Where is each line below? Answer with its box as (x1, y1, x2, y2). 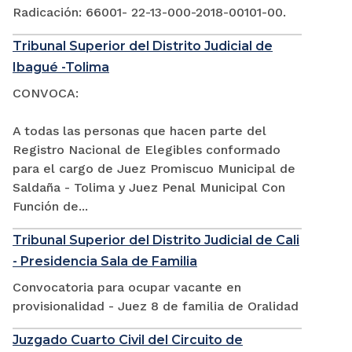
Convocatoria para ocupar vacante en (13, 280, 241, 295)
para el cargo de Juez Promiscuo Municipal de (13, 161, 295, 177)
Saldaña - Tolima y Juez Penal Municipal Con (13, 180, 285, 196)
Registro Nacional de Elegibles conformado (13, 142, 280, 158)
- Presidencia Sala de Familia (13, 254, 197, 269)
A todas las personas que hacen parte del (13, 123, 266, 139)
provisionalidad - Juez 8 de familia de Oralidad (13, 299, 299, 314)
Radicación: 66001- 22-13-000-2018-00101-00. (13, 5, 286, 20)
